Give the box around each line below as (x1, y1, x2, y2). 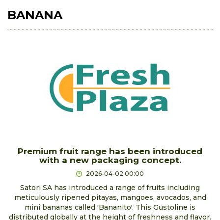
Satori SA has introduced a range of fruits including (20, 183, 200, 192)
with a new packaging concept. (39, 155, 181, 165)
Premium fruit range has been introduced (18, 146, 202, 156)
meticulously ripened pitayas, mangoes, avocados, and (14, 192, 206, 202)
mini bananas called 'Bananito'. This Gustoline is (25, 202, 195, 212)
